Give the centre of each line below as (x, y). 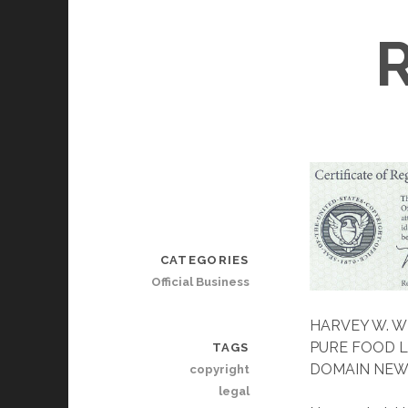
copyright (219, 370)
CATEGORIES (204, 260)
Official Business (200, 282)
